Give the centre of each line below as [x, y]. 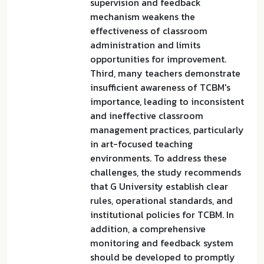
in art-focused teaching [141, 144]
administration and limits [145, 45]
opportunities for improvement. [158, 59]
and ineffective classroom [147, 115]
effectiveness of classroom [149, 31]
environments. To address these [159, 158]
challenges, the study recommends [166, 172]
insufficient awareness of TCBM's [160, 87]
